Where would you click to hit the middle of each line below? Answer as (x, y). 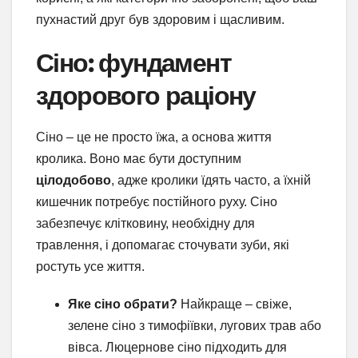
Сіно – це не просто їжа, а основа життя (154, 137)
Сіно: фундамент (133, 63)
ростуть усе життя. (90, 267)
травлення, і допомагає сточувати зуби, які (163, 245)
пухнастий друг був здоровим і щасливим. (160, 20)
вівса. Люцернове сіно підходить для (177, 348)
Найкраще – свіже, (235, 304)
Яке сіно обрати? (123, 304)
